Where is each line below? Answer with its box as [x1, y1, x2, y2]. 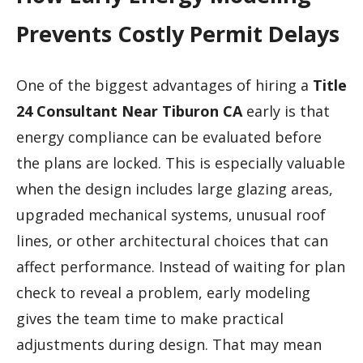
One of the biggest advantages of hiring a [16, 75, 313, 95]
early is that [242, 100, 330, 121]
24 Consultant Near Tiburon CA [16, 100, 242, 121]
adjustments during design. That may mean [16, 334, 322, 354]
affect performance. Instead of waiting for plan [16, 256, 345, 276]
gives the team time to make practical [16, 308, 284, 328]
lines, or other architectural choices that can [16, 230, 328, 250]
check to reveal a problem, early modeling [16, 282, 310, 302]
